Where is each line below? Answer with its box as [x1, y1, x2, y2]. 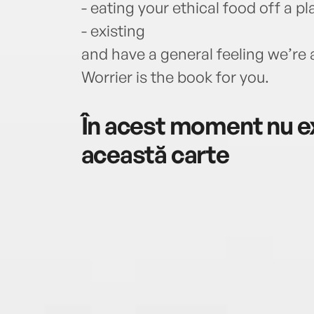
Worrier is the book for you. [81, 67, 269, 87]
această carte [81, 139, 229, 170]
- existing [81, 21, 145, 41]
